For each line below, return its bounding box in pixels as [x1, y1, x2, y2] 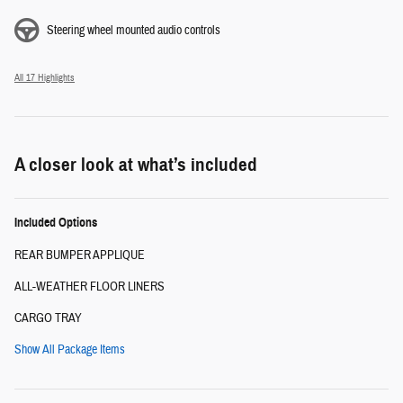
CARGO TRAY [14, 309, 82, 327]
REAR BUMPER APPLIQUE [14, 246, 145, 264]
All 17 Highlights [14, 71, 75, 84]
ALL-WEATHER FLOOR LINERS [14, 278, 165, 295]
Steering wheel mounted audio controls [47, 22, 220, 39]
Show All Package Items [14, 341, 125, 358]
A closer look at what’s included [14, 152, 257, 176]
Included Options [14, 214, 97, 230]
